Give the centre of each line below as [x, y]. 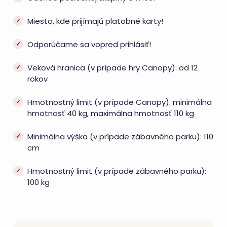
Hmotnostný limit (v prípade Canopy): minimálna [120, 102]
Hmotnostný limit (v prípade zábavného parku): [117, 171]
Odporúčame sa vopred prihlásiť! [89, 44]
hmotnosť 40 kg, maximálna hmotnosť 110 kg [111, 113]
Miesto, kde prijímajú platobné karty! [95, 21]
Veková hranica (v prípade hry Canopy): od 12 [112, 68]
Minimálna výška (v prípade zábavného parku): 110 [120, 137]
